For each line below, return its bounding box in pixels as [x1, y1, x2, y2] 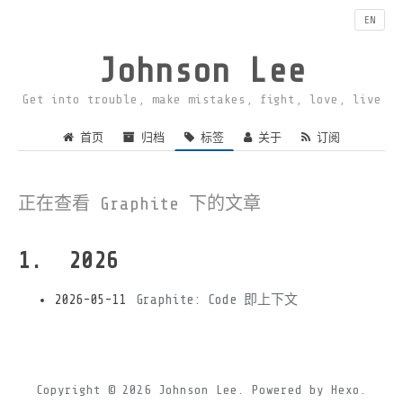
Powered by [245, 383, 324, 398]
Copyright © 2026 [36, 383, 158, 398]
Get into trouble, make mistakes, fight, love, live [22, 92, 381, 106]
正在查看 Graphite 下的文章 [18, 193, 261, 214]
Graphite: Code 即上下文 [135, 292, 298, 309]
